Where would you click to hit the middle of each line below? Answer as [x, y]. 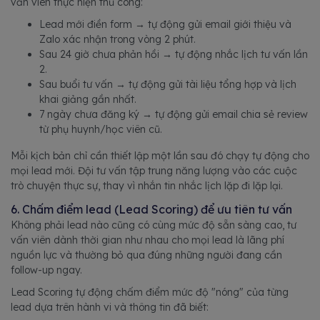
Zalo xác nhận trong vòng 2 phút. [117, 39]
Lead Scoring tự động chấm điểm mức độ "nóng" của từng [150, 292]
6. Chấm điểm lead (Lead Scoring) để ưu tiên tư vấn [151, 209]
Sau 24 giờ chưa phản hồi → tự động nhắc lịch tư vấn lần [174, 54]
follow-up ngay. [46, 270]
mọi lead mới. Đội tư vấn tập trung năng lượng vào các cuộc [154, 170]
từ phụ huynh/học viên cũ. [101, 129]
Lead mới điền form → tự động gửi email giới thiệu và [165, 24]
